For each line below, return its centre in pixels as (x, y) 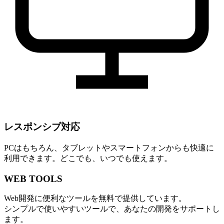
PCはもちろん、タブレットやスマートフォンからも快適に (109, 147)
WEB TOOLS (33, 178)
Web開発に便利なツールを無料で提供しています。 (95, 198)
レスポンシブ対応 (42, 127)
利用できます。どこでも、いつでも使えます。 (88, 158)
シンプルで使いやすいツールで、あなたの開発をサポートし (112, 209)
